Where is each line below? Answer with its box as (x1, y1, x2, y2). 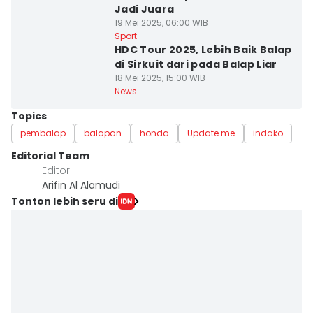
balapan (84, 127, 122, 139)
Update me (187, 127, 235, 139)
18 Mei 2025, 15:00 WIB (114, 72, 205, 84)
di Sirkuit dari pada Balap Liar (114, 57, 277, 71)
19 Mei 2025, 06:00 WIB (114, 17, 208, 29)
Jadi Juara (114, 2, 175, 16)
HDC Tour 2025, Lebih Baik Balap (114, 43, 292, 57)
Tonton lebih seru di (11, 194, 118, 208)
